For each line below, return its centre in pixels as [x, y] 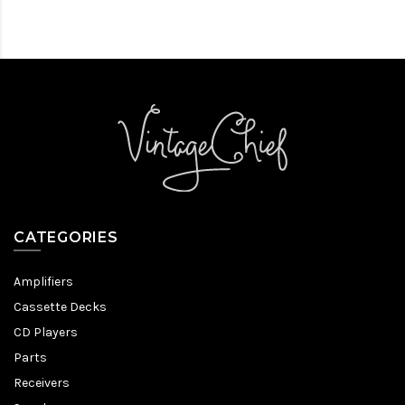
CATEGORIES [66, 237]
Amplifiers [43, 282]
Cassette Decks [60, 307]
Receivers [42, 383]
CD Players [46, 332]
